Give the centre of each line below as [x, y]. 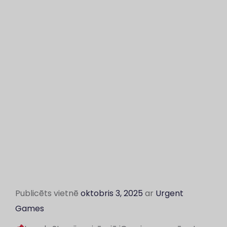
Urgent [169, 193]
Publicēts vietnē [48, 193]
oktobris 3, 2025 [112, 193]
